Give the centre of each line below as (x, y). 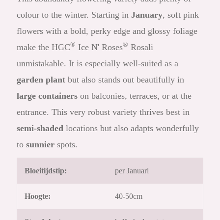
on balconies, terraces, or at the (135, 96)
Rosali (141, 47)
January (147, 15)
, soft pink (181, 15)
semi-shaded (40, 128)
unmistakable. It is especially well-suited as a (98, 64)
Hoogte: (38, 196)
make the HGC (44, 47)
